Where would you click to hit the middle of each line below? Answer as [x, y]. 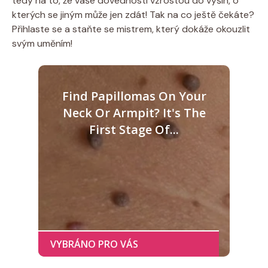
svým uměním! [42, 43]
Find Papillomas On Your [134, 96]
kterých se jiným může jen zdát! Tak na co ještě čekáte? [133, 14]
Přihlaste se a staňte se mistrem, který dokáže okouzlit [131, 29]
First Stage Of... [134, 129]
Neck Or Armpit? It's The [134, 112]
